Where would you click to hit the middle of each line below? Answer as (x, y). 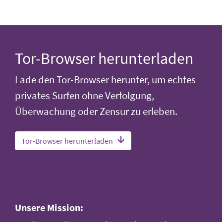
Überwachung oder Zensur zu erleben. (96, 111)
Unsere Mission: (49, 207)
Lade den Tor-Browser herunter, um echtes (105, 80)
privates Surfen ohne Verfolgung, (84, 95)
